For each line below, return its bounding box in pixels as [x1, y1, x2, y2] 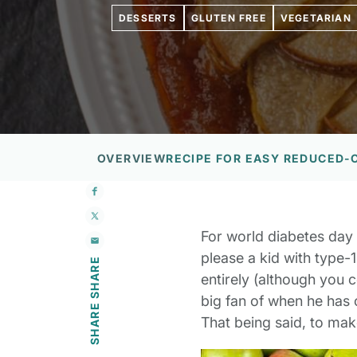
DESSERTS [119, 11, 177, 24]
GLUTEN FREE [190, 11, 266, 24]
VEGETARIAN [280, 11, 351, 24]
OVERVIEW [97, 151, 167, 166]
